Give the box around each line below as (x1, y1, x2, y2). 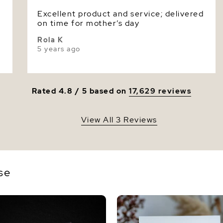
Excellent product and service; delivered (37, 8, 204, 19)
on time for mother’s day (37, 18, 139, 28)
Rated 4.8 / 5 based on (31, 86, 129, 96)
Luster (188, 14, 214, 24)
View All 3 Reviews (81, 114, 157, 125)
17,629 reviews (129, 86, 192, 96)
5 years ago (37, 44, 81, 53)
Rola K (37, 35, 63, 44)
